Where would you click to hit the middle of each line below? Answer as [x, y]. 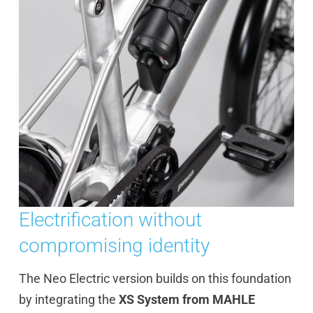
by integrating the [68, 300]
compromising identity [114, 245]
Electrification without [110, 219]
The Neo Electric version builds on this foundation [155, 279]
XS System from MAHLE [187, 300]
